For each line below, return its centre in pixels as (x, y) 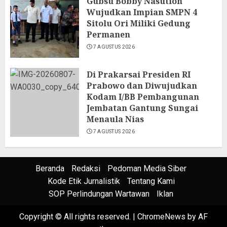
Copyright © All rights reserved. (76, 217)
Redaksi (86, 168)
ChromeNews (161, 217)
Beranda (50, 168)
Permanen (108, 34)
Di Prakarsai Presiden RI (139, 74)
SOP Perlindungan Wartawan (99, 194)
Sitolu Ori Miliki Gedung (139, 23)
